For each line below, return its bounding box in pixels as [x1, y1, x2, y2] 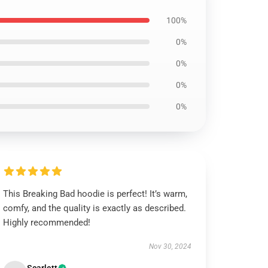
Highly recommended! [3, 217, 91, 228]
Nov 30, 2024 [148, 242, 191, 251]
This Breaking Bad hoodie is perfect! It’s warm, [3, 188, 188, 199]
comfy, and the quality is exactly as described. [3, 203, 187, 214]
